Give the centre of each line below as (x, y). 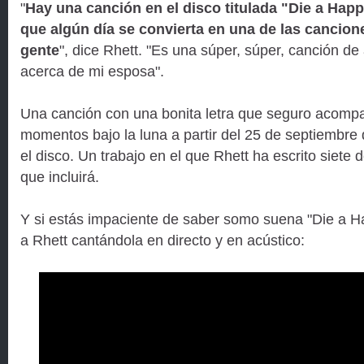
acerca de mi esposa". (92, 71)
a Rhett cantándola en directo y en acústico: (162, 240)
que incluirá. (60, 177)
